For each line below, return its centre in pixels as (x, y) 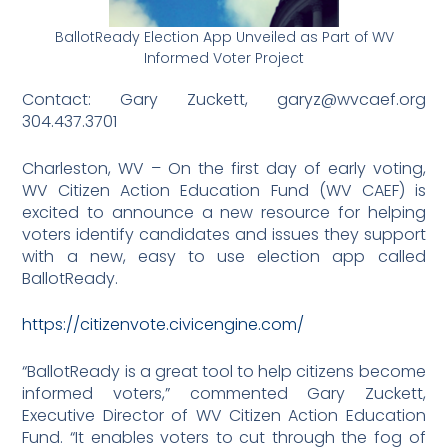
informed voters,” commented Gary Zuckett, (224, 393)
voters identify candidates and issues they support (224, 234)
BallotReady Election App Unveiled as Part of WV (224, 37)
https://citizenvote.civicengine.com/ (163, 325)
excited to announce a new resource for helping (224, 212)
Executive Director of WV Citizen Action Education (224, 415)
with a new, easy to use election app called (224, 256)
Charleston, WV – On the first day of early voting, (224, 168)
